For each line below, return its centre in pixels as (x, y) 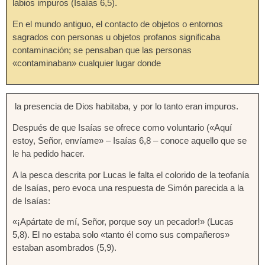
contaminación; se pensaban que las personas (102, 50)
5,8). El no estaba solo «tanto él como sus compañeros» (121, 235)
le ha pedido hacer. (49, 153)
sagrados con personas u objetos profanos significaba (116, 37)
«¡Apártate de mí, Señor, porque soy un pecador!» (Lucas (123, 222)
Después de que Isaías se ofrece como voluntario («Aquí (122, 127)
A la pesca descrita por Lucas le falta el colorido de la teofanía (131, 174)
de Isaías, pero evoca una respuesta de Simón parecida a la (128, 188)
